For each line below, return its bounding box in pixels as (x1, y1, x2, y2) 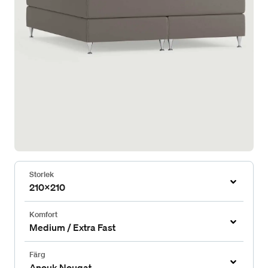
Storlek (29, 169, 54, 180)
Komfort (29, 209, 57, 220)
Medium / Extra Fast (29, 221, 115, 234)
